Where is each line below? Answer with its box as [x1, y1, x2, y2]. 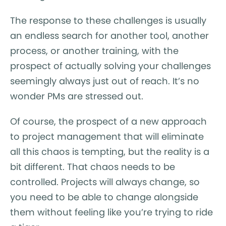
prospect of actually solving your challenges [10, 60, 211, 72]
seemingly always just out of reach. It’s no [10, 75, 199, 87]
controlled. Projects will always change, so [10, 176, 200, 188]
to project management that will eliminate [10, 130, 204, 143]
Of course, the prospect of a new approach [10, 115, 207, 128]
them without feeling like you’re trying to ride [10, 206, 213, 218]
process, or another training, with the [10, 44, 179, 57]
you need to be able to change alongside [10, 191, 198, 203]
